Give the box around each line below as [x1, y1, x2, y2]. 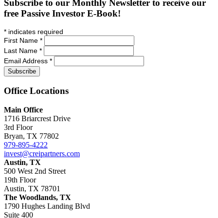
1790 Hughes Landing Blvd [4, 201, 90, 210]
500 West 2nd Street [4, 166, 66, 175]
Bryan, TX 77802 [4, 131, 59, 140]
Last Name [4, 47, 39, 55]
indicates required [6, 28, 63, 36]
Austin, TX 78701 [4, 184, 60, 193]
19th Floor [4, 175, 36, 184]
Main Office [4, 105, 43, 114]
